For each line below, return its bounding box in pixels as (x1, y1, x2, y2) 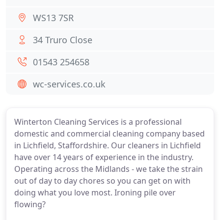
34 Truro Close (33, 34, 92, 46)
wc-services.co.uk (33, 78, 106, 90)
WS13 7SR (33, 12, 74, 24)
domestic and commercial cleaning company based (14, 128, 205, 139)
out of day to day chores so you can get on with (14, 175, 191, 186)
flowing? (14, 199, 46, 210)
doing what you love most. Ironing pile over (14, 187, 176, 198)
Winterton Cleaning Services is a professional (14, 116, 182, 127)
